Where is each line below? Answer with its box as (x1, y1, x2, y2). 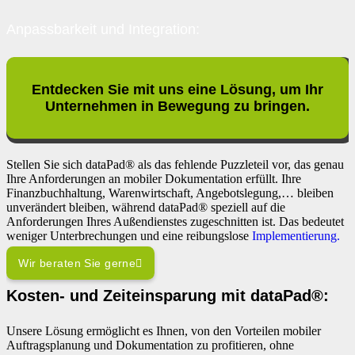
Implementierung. (249, 229, 340, 243)
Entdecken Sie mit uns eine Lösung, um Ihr (32, 81, 323, 97)
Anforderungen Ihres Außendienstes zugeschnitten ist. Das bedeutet (6, 215, 344, 229)
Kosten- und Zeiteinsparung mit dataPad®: (6, 287, 329, 305)
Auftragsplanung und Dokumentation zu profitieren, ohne (6, 338, 294, 353)
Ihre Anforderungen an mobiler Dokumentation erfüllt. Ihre (6, 172, 301, 186)
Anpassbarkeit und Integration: (6, 21, 200, 38)
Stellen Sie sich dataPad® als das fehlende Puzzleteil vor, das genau (6, 158, 344, 172)
